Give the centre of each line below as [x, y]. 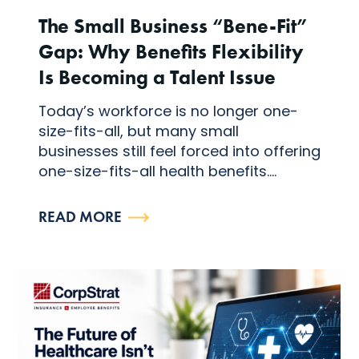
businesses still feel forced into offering [179, 151]
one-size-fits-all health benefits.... [157, 171]
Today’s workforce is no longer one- [168, 111]
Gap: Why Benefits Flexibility [171, 51]
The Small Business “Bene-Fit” [172, 25]
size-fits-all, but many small [138, 131]
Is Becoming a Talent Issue [157, 77]
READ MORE [80, 216]
